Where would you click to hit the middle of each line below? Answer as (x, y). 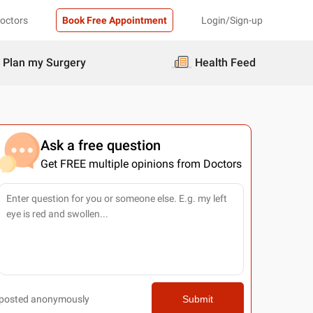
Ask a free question (100, 145)
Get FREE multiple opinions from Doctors (141, 164)
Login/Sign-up (232, 20)
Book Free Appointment (115, 20)
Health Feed (225, 63)
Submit (197, 299)
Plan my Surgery (44, 63)
